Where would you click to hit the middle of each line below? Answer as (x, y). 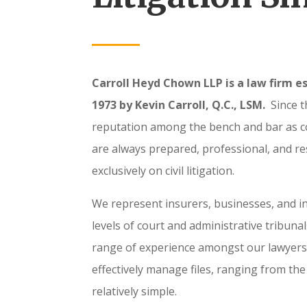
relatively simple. (135, 291)
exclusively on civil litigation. (163, 170)
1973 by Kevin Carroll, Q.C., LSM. (180, 105)
